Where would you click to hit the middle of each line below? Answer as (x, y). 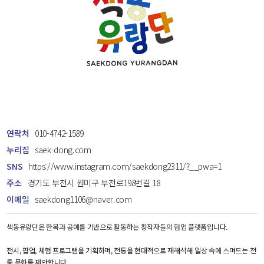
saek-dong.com (63, 150)
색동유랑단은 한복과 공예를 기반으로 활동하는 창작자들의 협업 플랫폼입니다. (117, 227)
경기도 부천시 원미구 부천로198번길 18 (94, 183)
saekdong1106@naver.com (83, 199)
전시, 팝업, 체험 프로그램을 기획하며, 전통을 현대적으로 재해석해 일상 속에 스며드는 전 (131, 250)
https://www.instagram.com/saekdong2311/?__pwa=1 (125, 166)
